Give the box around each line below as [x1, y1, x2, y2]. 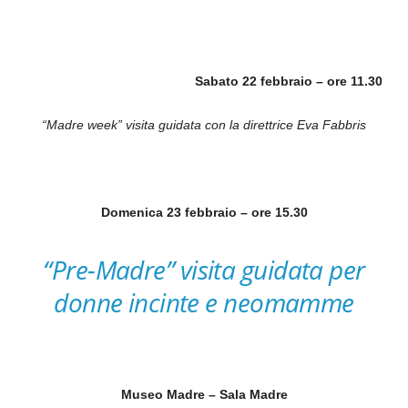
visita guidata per [179, 252, 365, 287]
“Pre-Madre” [43, 252, 175, 287]
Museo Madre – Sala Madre [120, 387, 288, 402]
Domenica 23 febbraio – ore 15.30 [100, 205, 308, 219]
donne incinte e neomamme [54, 285, 354, 320]
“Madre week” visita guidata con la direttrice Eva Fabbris [42, 117, 366, 132]
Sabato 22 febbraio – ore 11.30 [195, 74, 383, 88]
